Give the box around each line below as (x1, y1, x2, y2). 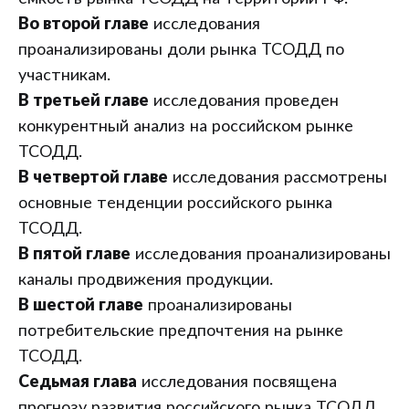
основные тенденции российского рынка (18, 195, 332, 212)
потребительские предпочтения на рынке (18, 323, 343, 340)
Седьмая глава (18, 374, 137, 391)
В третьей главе (18, 93, 149, 110)
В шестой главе (18, 298, 143, 314)
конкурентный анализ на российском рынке (18, 119, 353, 135)
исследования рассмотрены (168, 170, 387, 186)
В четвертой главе (18, 170, 168, 186)
